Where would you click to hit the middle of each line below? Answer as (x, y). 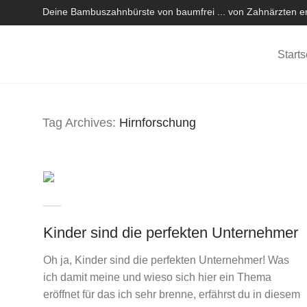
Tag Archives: (81, 123)
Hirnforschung (158, 123)
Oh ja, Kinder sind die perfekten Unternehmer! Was (166, 260)
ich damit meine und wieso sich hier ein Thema (157, 277)
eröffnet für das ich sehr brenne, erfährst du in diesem (171, 294)
